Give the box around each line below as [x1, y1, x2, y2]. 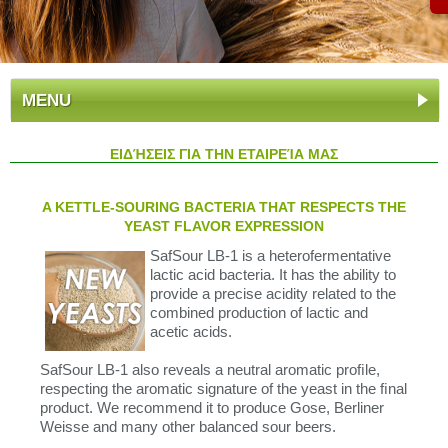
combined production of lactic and [150, 304, 368, 321]
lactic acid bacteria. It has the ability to [150, 266, 396, 283]
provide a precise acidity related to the [150, 285, 396, 302]
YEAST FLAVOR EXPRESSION [124, 218, 324, 234]
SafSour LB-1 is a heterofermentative [150, 247, 391, 264]
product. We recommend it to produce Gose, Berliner [40, 399, 384, 416]
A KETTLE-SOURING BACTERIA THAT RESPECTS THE [42, 199, 406, 215]
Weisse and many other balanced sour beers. [40, 418, 336, 435]
